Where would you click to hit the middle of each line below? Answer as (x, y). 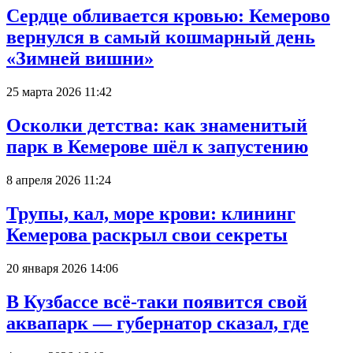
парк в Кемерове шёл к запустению (157, 147)
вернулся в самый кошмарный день (161, 37)
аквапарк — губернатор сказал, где (158, 323)
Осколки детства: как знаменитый (157, 126)
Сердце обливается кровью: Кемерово (168, 16)
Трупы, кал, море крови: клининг (151, 214)
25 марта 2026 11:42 (59, 92)
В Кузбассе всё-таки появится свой (157, 301)
